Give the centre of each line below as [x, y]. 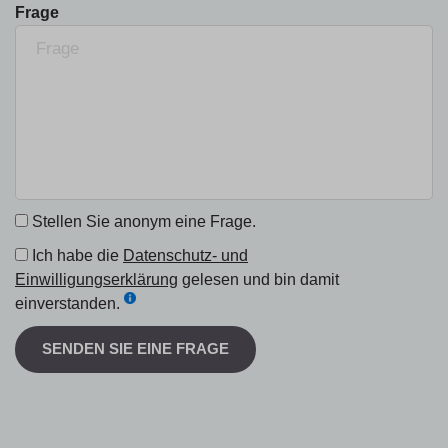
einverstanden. [67, 303]
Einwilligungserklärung [96, 279]
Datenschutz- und [185, 255]
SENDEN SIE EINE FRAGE [135, 348]
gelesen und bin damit [258, 279]
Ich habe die [75, 255]
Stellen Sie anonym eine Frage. [142, 221]
